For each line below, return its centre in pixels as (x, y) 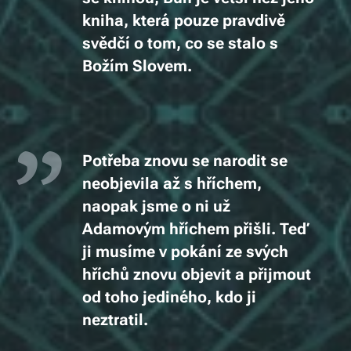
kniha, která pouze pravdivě (184, 21)
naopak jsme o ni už (156, 206)
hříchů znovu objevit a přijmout (197, 275)
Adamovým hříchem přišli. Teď (194, 229)
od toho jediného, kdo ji (169, 297)
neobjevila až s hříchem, (172, 184)
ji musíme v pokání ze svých (185, 252)
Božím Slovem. (137, 66)
